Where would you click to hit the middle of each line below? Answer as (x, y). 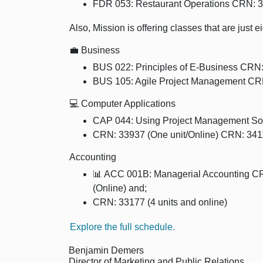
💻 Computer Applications (122, 104)
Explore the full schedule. (122, 227)
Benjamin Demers (106, 251)
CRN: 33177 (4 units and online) (160, 203)
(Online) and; (120, 188)
